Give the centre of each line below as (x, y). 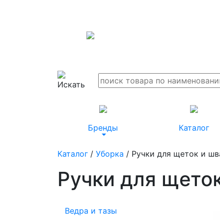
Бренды (103, 128)
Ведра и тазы (91, 210)
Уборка (110, 153)
